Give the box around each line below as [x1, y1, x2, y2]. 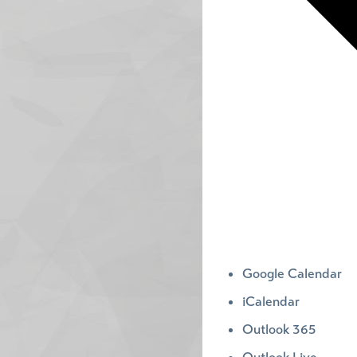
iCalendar [241, 293, 300, 311]
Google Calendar [241, 265, 342, 283]
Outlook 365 [241, 321, 316, 339]
